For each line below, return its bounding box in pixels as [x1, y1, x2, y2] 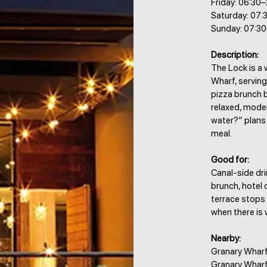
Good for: [211, 154, 249, 165]
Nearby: [211, 233, 241, 244]
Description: [211, 49, 259, 60]
